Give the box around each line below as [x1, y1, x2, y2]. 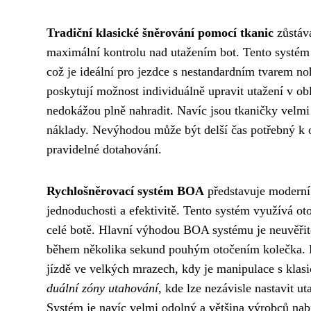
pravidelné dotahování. [47, 142, 162, 156]
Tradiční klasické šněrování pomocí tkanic [47, 25, 274, 40]
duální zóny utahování [47, 280, 158, 295]
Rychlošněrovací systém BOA [47, 183, 204, 198]
